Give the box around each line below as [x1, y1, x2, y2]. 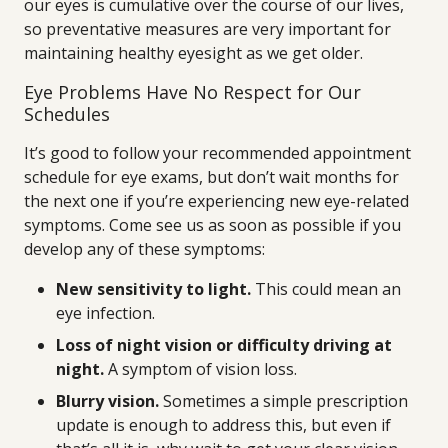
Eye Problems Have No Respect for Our [24, 80, 361, 104]
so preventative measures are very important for [24, 18, 391, 40]
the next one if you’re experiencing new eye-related [24, 190, 409, 212]
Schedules [24, 102, 110, 126]
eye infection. [56, 302, 155, 324]
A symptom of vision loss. [104, 358, 297, 380]
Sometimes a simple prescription [159, 390, 408, 412]
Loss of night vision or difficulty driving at [56, 334, 392, 356]
